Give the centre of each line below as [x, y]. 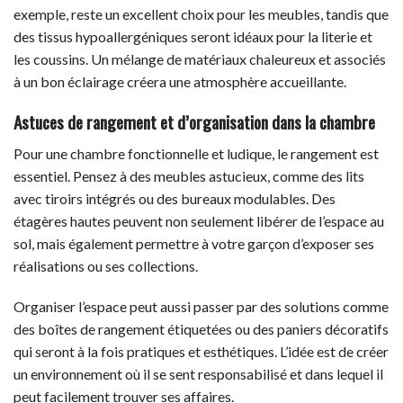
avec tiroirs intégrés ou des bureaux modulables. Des [175, 198]
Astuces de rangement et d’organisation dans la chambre [194, 121]
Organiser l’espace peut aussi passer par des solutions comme [201, 307]
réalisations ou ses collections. [106, 265]
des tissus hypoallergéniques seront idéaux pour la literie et [193, 37]
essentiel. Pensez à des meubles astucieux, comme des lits [189, 175]
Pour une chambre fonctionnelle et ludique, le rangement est [196, 153]
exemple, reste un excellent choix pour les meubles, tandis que [201, 14]
